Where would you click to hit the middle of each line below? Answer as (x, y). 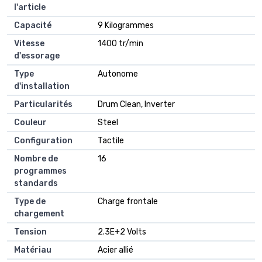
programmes (40, 171)
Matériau (33, 250)
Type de (30, 202)
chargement (39, 214)
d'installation (42, 87)
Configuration (43, 141)
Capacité (33, 26)
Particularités (43, 105)
